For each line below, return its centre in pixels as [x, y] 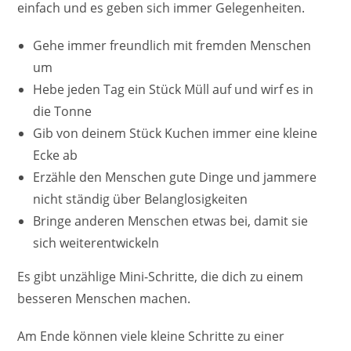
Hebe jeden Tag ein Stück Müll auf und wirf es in [174, 90]
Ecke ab [56, 156]
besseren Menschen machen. [104, 299]
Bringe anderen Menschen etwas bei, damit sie [171, 221]
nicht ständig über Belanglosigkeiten [141, 199]
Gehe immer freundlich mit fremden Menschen [172, 46]
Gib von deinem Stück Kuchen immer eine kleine [175, 134]
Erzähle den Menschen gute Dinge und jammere [175, 177]
